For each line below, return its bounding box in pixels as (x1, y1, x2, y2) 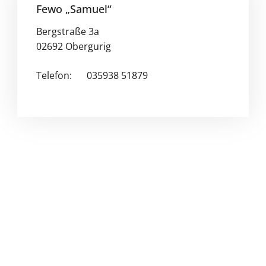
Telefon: (36, 68, 72, 82)
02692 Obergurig (36, 39, 111, 53)
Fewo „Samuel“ (36, 1, 112, 16)
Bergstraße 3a (36, 24, 99, 38)
